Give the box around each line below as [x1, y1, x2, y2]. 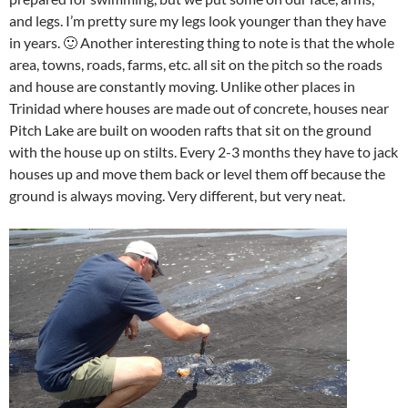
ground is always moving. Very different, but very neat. [9, 186, 345, 204]
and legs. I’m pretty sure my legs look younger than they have [9, 11, 386, 29]
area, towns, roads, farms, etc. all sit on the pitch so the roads [9, 55, 382, 73]
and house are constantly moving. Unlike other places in [9, 76, 355, 95]
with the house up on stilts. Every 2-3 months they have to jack [9, 142, 398, 160]
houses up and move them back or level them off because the [9, 164, 385, 182]
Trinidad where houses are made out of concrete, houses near [9, 98, 389, 117]
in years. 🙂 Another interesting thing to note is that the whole [9, 33, 394, 51]
